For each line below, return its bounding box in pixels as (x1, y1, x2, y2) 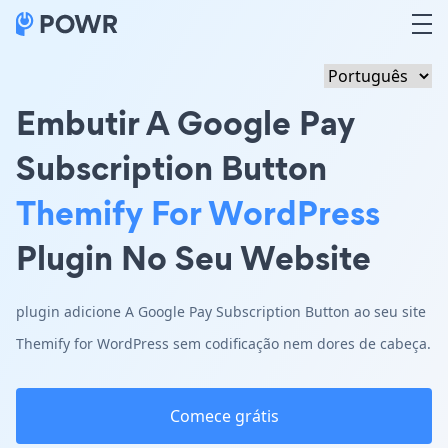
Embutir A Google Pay (16, 99, 355, 146)
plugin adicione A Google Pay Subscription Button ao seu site (16, 302, 426, 321)
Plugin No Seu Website (16, 234, 371, 281)
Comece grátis (169, 405, 279, 427)
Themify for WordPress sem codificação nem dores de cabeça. (16, 334, 431, 353)
